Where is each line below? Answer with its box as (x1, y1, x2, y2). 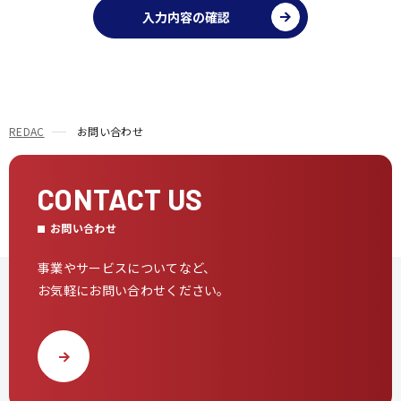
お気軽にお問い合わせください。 (38, 281, 230, 299)
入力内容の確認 (142, 8, 230, 26)
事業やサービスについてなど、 (38, 259, 217, 277)
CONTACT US (38, 182, 203, 216)
